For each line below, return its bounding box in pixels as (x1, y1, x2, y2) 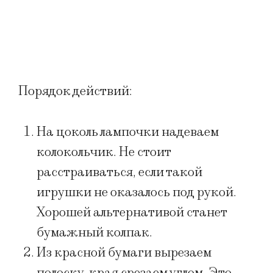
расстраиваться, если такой (37, 164, 202, 181)
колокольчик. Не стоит (37, 144, 171, 161)
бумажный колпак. (37, 224, 152, 241)
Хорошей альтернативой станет (37, 204, 227, 221)
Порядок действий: (18, 82, 132, 99)
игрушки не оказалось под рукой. (37, 184, 236, 201)
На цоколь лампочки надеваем (37, 124, 219, 141)
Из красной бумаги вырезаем (37, 244, 211, 261)
